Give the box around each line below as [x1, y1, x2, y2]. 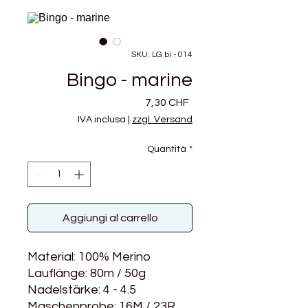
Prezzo [188, 96, 223, 107]
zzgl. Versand [132, 114, 192, 124]
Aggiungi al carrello [62, 212, 158, 223]
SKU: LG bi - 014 [131, 49, 192, 59]
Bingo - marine [67, 69, 192, 90]
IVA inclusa [78, 114, 126, 124]
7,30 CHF [145, 96, 189, 108]
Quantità [147, 144, 186, 154]
